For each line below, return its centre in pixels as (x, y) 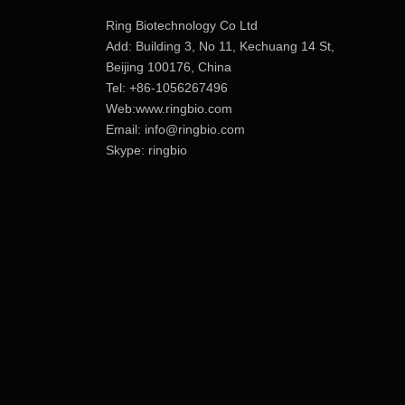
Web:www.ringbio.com (169, 108)
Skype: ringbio (146, 150)
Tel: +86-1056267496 (167, 88)
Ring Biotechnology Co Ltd (182, 25)
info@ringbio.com (195, 129)
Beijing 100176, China (169, 67)
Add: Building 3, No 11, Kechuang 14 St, (220, 46)
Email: (125, 129)
